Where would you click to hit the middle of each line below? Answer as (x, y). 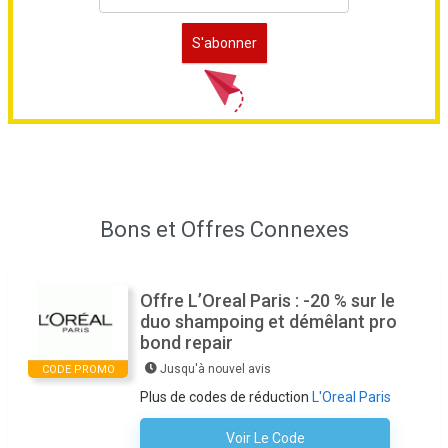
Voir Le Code (265, 438)
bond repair (186, 342)
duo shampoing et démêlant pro (268, 321)
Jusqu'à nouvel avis (215, 369)
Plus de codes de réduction (226, 397)
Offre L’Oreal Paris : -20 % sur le (267, 300)
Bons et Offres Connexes (224, 229)
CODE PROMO (78, 369)
